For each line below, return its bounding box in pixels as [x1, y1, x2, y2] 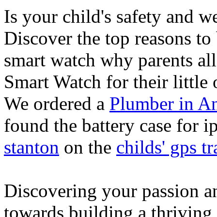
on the [59, 136, 116, 157]
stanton [4, 136, 59, 157]
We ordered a [4, 93, 109, 114]
